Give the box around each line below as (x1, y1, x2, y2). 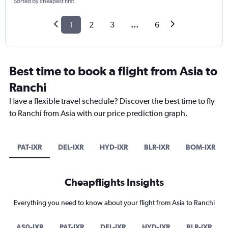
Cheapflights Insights (64, 176, 164, 188)
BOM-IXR (186, 143, 215, 152)
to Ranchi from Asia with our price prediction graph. (9, 108, 188, 119)
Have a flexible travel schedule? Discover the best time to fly (9, 96, 215, 106)
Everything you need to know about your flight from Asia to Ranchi (13, 198, 215, 207)
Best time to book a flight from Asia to (9, 64, 217, 78)
